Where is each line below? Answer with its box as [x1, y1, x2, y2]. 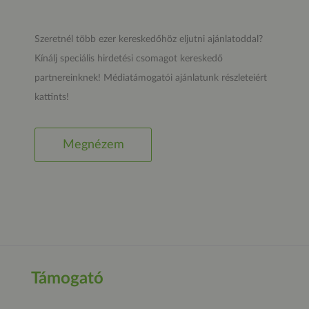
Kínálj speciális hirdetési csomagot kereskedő [34, 54, 223, 63]
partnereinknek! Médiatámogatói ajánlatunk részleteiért [34, 73, 267, 83]
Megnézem [62, 139, 124, 151]
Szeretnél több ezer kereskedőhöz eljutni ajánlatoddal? [34, 34, 263, 44]
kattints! [34, 92, 69, 102]
